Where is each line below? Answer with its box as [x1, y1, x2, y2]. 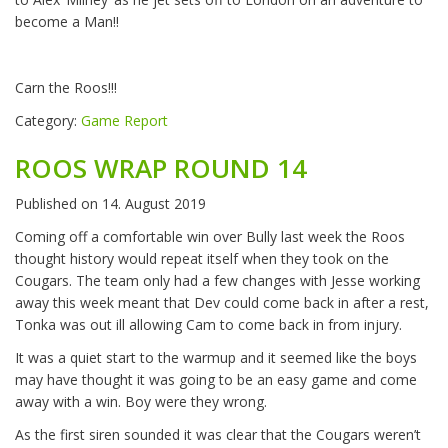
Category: [15, 111, 81, 131]
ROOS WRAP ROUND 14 [15, 150, 307, 187]
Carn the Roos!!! [15, 78, 117, 98]
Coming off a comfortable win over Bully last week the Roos [15, 227, 405, 247]
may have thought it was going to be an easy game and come [15, 370, 417, 390]
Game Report [81, 111, 168, 131]
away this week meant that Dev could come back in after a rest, [15, 293, 429, 313]
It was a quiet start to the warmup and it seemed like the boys [15, 348, 417, 368]
